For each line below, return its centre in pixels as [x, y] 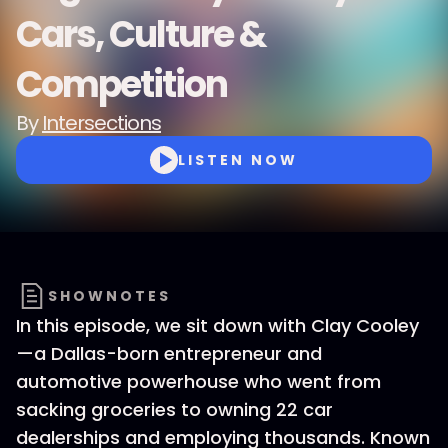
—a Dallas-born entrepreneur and [169, 353]
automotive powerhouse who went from [198, 381]
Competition [121, 84]
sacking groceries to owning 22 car [174, 409]
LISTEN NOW [238, 160]
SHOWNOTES [109, 296]
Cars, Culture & [141, 34]
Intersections [101, 123]
